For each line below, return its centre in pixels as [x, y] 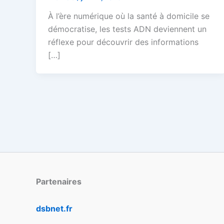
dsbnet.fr [54, 208]
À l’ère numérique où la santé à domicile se [129, 16]
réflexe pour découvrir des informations [123, 42]
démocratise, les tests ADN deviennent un [127, 29]
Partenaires [59, 181]
